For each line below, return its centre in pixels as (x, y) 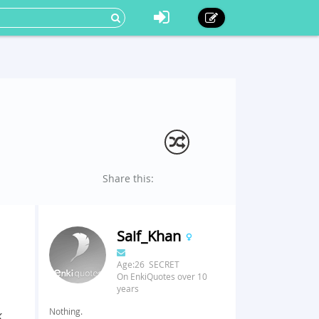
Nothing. (66, 311)
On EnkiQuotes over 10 (162, 276)
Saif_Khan (150, 236)
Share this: (128, 178)
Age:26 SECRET (148, 264)
